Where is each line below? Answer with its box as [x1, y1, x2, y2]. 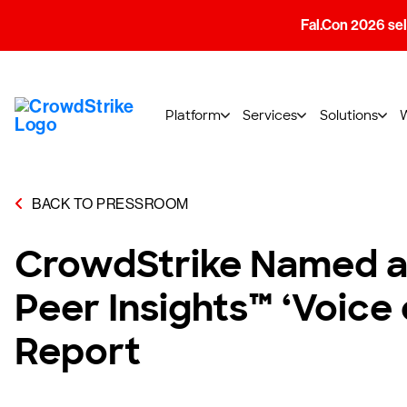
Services [243, 106, 298, 124]
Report [15, 328, 141, 375]
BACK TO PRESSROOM [28, 195, 189, 213]
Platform [165, 106, 221, 124]
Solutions [319, 106, 378, 124]
